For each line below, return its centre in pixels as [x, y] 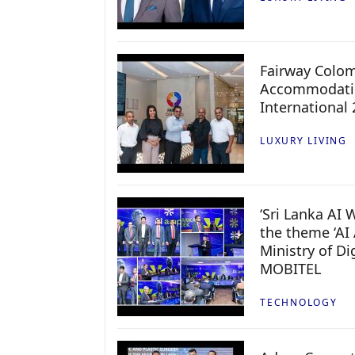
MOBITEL [290, 268]
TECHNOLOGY [299, 302]
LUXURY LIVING [303, 140]
